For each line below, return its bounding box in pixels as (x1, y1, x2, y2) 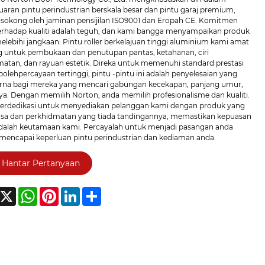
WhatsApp (37, 187, 75, 196)
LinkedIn (79, 187, 111, 196)
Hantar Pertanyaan (1, 157, 80, 169)
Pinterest (58, 187, 91, 196)
